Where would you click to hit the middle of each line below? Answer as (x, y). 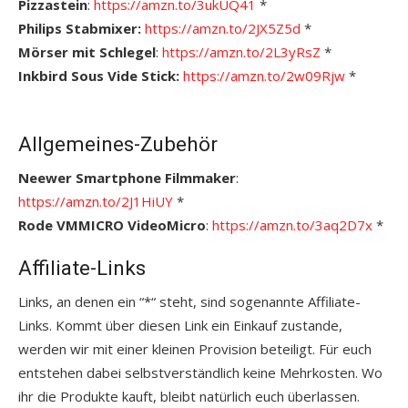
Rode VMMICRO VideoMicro (112, 224)
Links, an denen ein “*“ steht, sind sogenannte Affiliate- (189, 301)
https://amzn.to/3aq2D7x (292, 224)
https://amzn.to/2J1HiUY (96, 201)
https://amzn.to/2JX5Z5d (223, 28)
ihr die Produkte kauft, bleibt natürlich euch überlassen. (191, 396)
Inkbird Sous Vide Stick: (101, 75)
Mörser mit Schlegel (87, 51)
